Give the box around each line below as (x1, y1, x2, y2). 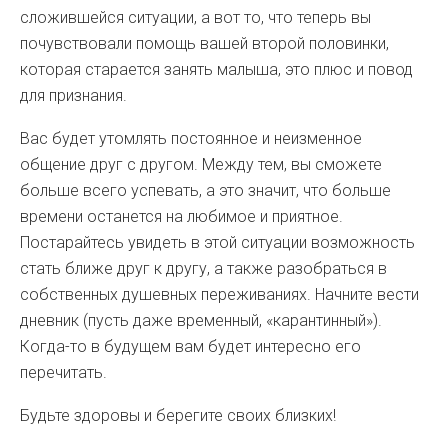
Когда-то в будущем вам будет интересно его (20, 337, 361, 356)
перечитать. (20, 363, 107, 382)
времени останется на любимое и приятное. (20, 207, 343, 226)
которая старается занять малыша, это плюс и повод (20, 60, 413, 79)
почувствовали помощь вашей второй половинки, (20, 34, 389, 53)
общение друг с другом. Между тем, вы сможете (20, 155, 382, 174)
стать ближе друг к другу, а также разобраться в (20, 259, 387, 278)
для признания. (20, 86, 127, 105)
